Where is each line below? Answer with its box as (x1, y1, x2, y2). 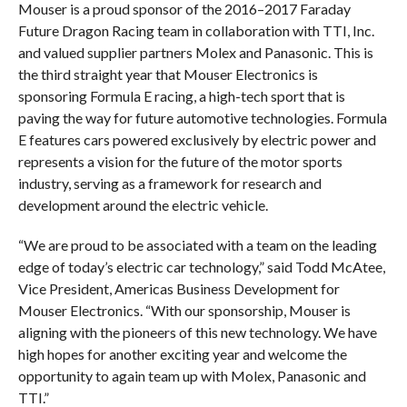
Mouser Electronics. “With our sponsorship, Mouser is (17, 302, 351, 320)
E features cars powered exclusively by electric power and (17, 131, 376, 149)
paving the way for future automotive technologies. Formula (17, 109, 387, 127)
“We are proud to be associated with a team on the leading (17, 236, 377, 254)
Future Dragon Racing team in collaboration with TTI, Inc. (17, 22, 374, 40)
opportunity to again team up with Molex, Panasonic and (17, 367, 366, 385)
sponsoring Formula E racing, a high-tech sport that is (17, 87, 345, 105)
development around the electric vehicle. (17, 196, 268, 214)
